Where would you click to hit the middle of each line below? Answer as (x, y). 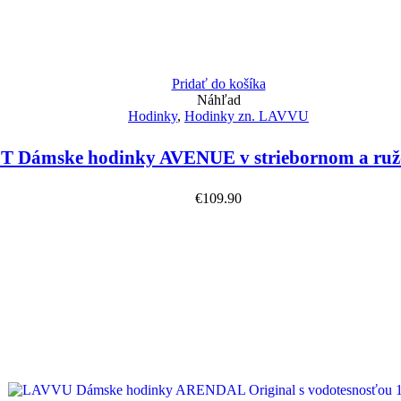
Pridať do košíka (218, 83)
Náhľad (218, 99)
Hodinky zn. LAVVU (247, 115)
